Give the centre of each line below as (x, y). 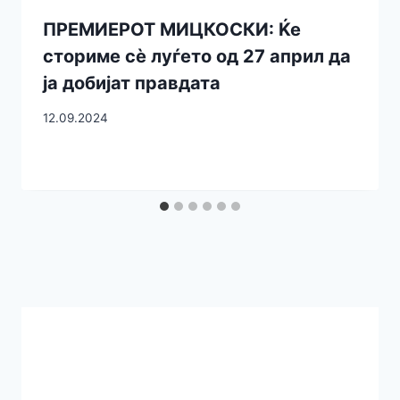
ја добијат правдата (132, 83)
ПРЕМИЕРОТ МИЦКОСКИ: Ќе (172, 30)
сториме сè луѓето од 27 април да (197, 57)
